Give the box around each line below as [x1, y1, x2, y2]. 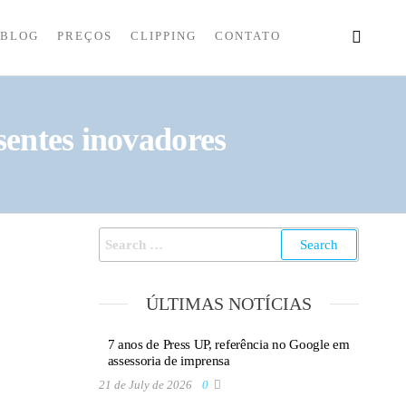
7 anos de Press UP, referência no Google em [107, 337, 350, 352]
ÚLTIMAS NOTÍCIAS [145, 294, 312, 314]
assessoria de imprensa [107, 353, 230, 368]
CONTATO [214, 29, 281, 43]
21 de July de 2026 [98, 378, 195, 391]
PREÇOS [56, 29, 112, 43]
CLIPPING [130, 29, 197, 43]
